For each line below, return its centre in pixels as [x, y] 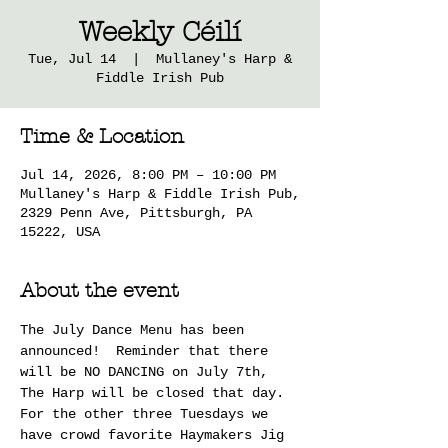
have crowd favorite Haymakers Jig [156, 435]
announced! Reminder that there [148, 351]
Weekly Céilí [160, 32]
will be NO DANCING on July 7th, [148, 372]
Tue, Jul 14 [72, 59]
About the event [99, 290]
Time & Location [102, 136]
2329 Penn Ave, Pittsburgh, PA [136, 213]
